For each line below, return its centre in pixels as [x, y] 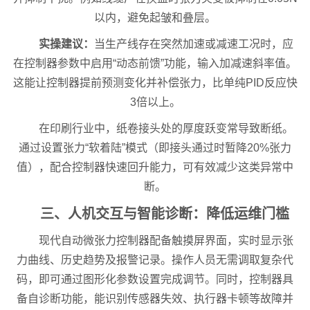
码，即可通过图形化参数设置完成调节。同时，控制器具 [155, 280]
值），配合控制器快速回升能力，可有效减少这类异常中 [155, 167]
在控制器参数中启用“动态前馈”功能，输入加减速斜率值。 [155, 64]
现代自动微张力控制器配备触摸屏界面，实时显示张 [166, 241]
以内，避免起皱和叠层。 [155, 18]
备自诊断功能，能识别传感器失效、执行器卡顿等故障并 [155, 299]
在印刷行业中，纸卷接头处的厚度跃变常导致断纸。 [166, 129]
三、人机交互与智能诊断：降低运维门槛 [164, 214]
